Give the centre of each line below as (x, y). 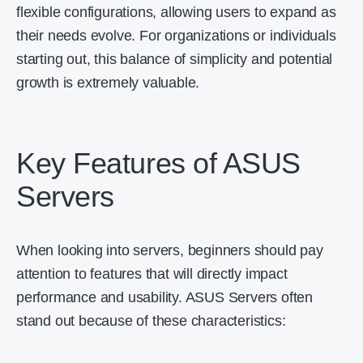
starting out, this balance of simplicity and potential (175, 59)
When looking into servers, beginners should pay (170, 250)
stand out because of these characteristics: (151, 321)
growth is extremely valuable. (108, 83)
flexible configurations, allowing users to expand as (176, 12)
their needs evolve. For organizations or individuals (176, 36)
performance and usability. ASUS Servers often (164, 297)
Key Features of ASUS (158, 163)
